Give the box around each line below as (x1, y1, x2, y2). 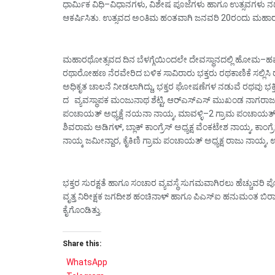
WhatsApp (66, 257, 107, 268)
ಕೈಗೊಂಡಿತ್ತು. (63, 204, 102, 215)
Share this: (63, 239, 101, 249)
